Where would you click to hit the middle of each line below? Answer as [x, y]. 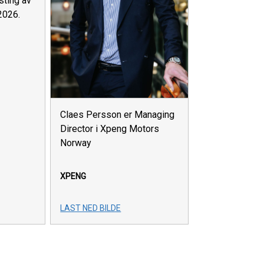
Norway [76, 143]
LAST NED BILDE [91, 208]
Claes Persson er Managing [118, 114]
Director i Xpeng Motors [110, 128]
